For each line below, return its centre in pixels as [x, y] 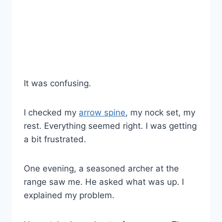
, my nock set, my [160, 113]
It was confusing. [57, 83]
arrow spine [102, 113]
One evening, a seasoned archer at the [101, 169]
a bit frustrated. [55, 139]
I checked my [51, 113]
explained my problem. [69, 195]
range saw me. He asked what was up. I [104, 182]
